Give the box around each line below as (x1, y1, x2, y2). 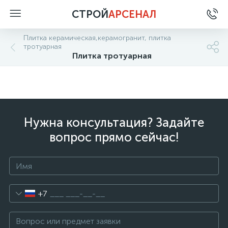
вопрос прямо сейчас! (49, 130, 179, 145)
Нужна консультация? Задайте (24, 115, 204, 130)
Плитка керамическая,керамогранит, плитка (23, 34, 171, 42)
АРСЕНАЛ (108, 8, 156, 20)
